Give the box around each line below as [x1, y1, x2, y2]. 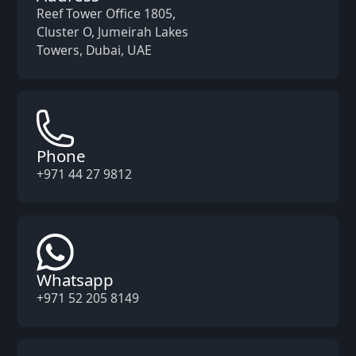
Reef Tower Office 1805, [37, 5, 176, 23]
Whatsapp [37, 269, 114, 292]
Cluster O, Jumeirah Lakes [37, 23, 188, 41]
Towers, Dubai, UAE [37, 41, 152, 60]
